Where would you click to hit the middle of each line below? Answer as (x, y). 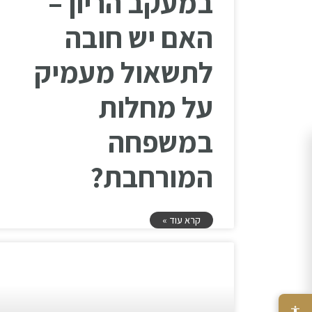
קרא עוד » (181, 220)
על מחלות (156, 107)
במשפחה (161, 142)
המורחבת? (152, 177)
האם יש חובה (139, 38)
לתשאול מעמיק (124, 72)
